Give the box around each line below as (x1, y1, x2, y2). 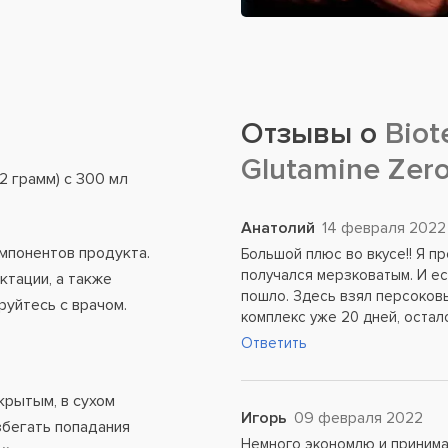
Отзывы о (241, 115, 378, 152)
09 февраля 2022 (294, 408, 424, 428)
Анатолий (241, 218, 316, 238)
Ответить (241, 334, 308, 352)
